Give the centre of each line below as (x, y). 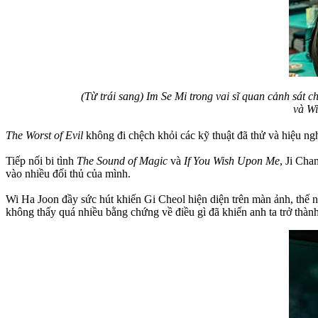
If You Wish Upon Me (232, 160)
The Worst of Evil (44, 135)
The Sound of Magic (122, 160)
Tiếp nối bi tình (41, 160)
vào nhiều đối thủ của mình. (68, 173)
